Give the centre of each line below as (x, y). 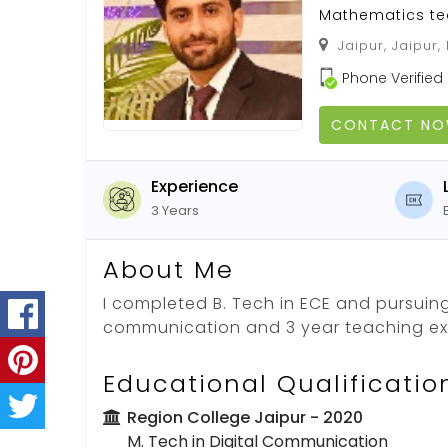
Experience (194, 186)
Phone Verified (392, 77)
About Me (168, 269)
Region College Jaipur (216, 417)
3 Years (175, 210)
